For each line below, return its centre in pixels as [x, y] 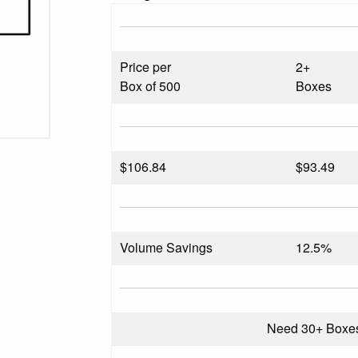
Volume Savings [167, 247]
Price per [146, 66]
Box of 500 [151, 86]
